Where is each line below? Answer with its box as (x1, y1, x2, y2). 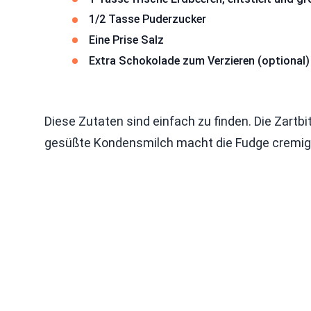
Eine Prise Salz (89, 33, 164, 47)
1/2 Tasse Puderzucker (89, 12, 206, 26)
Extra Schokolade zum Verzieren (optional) (89, 53, 310, 67)
